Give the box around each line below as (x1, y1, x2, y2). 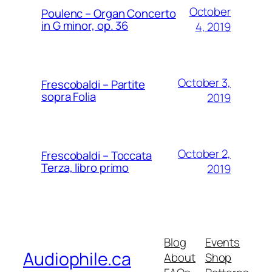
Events (205, 234, 240, 250)
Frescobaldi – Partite (41, 76, 145, 92)
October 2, (177, 145, 231, 161)
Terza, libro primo (41, 159, 129, 175)
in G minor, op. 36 (41, 17, 129, 33)
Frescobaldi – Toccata (41, 147, 152, 163)
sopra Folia (41, 88, 96, 104)
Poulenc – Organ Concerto (41, 5, 176, 21)
